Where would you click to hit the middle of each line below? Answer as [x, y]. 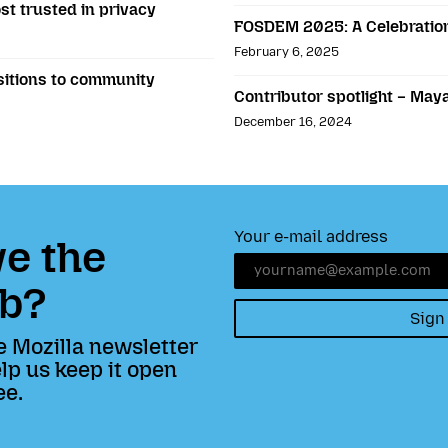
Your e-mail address [310, 236]
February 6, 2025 [286, 51]
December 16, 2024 [292, 121]
